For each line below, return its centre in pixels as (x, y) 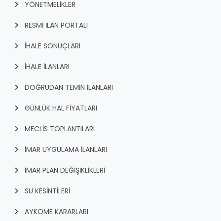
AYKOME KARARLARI (56, 211)
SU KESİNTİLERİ (47, 191)
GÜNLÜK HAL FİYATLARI (61, 108)
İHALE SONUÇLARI (53, 46)
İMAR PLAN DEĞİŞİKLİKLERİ (65, 170)
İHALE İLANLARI (47, 66)
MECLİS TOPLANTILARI (60, 129)
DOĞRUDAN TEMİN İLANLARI (69, 87)
